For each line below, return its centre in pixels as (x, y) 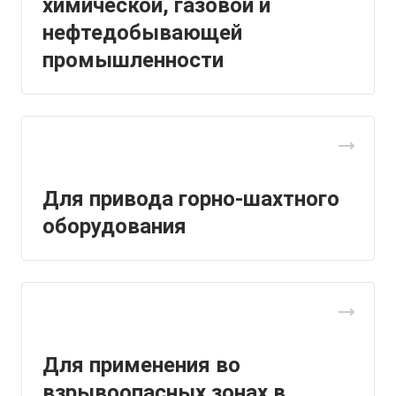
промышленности (133, 60)
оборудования (114, 226)
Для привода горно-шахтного (191, 199)
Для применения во (141, 365)
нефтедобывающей (142, 33)
